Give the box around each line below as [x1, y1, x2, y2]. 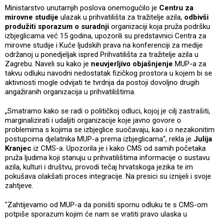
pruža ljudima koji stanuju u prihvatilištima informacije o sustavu [5, 153, 210, 162]
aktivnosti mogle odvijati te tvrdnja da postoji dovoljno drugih [5, 78, 199, 87]
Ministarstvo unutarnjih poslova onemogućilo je [5, 3, 159, 12]
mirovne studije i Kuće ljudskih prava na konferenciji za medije [5, 40, 203, 50]
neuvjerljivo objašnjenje [91, 59, 175, 68]
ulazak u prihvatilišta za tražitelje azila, [58, 12, 184, 22]
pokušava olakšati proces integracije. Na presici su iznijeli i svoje [5, 171, 211, 181]
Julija [193, 134, 212, 143]
